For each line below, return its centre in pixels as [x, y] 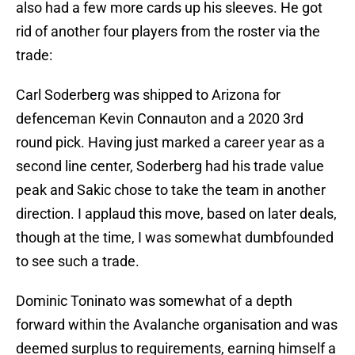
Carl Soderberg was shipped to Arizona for [148, 95]
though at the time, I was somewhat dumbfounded [175, 238]
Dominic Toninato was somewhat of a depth [154, 301]
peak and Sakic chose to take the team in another [171, 190]
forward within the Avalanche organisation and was [177, 325]
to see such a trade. [78, 261]
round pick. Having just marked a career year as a [170, 143]
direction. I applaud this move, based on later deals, [176, 214]
